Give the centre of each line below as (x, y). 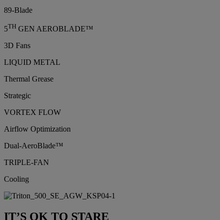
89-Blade (18, 10)
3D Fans (17, 46)
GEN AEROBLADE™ (55, 29)
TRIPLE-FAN (27, 163)
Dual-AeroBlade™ (34, 146)
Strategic (17, 96)
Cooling (16, 179)
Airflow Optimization (37, 129)
